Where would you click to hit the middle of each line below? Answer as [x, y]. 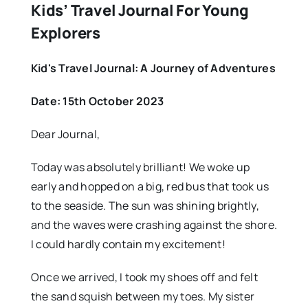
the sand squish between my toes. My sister [143, 297]
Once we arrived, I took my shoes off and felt [144, 277]
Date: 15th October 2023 [97, 101]
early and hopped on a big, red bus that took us [150, 187]
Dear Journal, [65, 134]
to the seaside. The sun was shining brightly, [145, 206]
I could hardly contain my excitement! [128, 244]
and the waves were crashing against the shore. [154, 225]
